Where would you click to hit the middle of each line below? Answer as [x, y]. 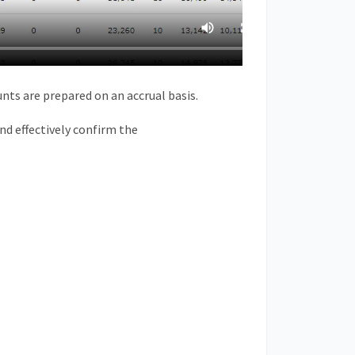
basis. [182, 95]
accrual [146, 95]
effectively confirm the [75, 129]
